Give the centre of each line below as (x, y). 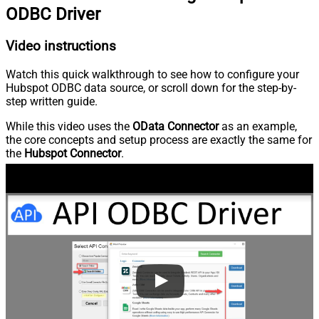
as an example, (258, 126)
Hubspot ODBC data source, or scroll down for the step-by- (151, 88)
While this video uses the (69, 126)
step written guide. (52, 101)
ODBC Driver (53, 15)
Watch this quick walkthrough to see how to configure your (152, 74)
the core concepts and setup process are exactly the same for (159, 140)
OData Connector (176, 126)
